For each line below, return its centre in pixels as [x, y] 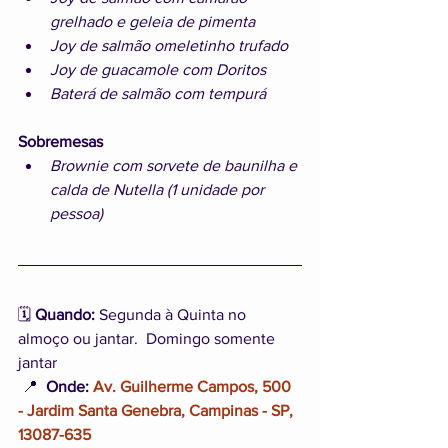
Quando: [65, 314]
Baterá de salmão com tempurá [158, 93]
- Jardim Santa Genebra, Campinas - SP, [157, 410]
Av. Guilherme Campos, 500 [194, 386]
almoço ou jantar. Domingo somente [148, 338]
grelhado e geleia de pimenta [152, 21]
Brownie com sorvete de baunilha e [175, 165]
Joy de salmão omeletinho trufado [169, 45]
